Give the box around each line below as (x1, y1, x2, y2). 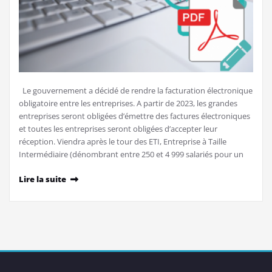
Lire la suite (19, 173, 66, 185)
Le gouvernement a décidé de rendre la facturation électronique (19, 84, 253, 96)
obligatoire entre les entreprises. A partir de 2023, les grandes (19, 97, 237, 109)
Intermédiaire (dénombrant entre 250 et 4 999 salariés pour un (19, 148, 243, 160)
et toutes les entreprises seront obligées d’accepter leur (19, 123, 217, 134)
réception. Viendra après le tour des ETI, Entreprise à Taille (19, 135, 226, 147)
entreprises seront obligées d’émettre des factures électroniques (19, 110, 252, 121)
